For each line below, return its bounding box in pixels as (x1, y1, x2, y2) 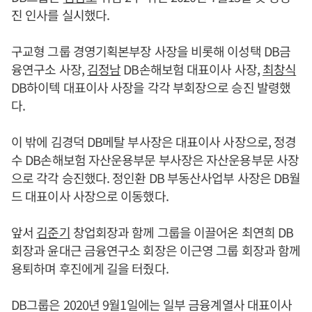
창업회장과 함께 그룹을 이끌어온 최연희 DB (70, 222, 294, 241)
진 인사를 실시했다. (11, 5, 110, 24)
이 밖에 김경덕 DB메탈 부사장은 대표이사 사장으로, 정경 (11, 132, 297, 150)
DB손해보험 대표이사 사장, (120, 59, 263, 78)
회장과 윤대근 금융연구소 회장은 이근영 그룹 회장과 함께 (11, 240, 301, 259)
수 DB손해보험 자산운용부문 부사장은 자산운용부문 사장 (11, 150, 299, 169)
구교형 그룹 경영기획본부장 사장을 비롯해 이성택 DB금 (11, 41, 291, 60)
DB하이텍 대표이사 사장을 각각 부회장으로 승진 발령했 (11, 77, 291, 96)
